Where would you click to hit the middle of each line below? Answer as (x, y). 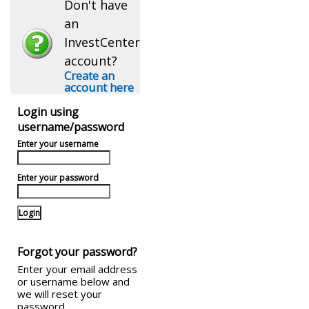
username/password (71, 127)
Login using (48, 112)
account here (99, 87)
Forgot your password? (77, 252)
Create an (89, 76)
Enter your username (58, 144)
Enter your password (58, 178)
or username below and (73, 281)
